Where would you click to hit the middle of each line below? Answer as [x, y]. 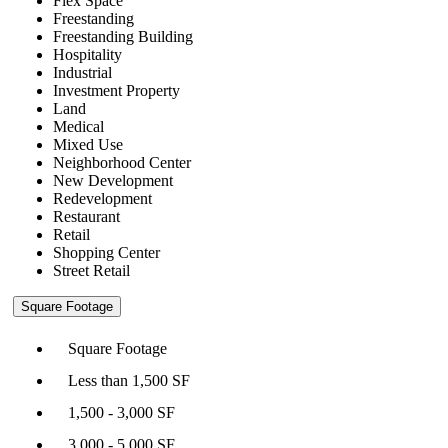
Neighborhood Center [122, 162]
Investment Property [116, 90]
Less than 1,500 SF [129, 380]
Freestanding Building [123, 36]
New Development [113, 180]
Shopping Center [106, 252]
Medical [78, 126]
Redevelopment [102, 198]
